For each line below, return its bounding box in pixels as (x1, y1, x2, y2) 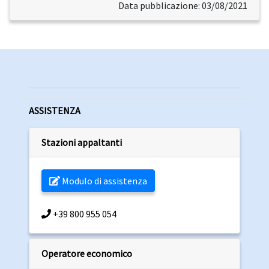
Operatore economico (41, 247, 132, 260)
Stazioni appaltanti (41, 136, 122, 149)
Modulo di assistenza (60, 175, 147, 187)
